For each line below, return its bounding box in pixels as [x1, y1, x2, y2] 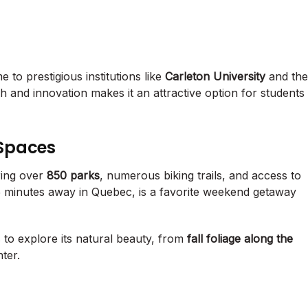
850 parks [47, 168, 100, 183]
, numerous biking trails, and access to [100, 168, 301, 183]
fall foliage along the [187, 232, 293, 246]
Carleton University [165, 69, 265, 84]
